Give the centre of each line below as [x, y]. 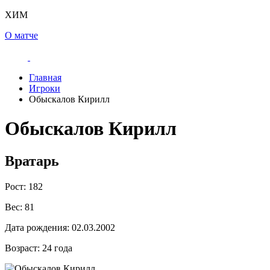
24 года [56, 248]
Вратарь [32, 161]
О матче [21, 35]
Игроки [45, 88]
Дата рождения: [37, 227]
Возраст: [22, 248]
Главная [45, 77]
